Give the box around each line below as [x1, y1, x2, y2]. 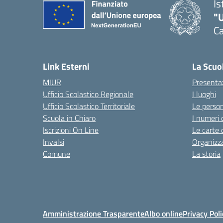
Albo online [144, 208, 183, 220]
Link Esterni [43, 60, 90, 73]
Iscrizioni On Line [43, 124, 99, 136]
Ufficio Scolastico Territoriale [43, 100, 135, 112]
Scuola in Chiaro [43, 112, 96, 124]
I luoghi [192, 88, 216, 100]
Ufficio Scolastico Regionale [43, 88, 133, 100]
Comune [43, 148, 70, 160]
